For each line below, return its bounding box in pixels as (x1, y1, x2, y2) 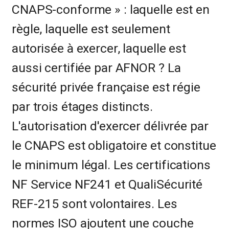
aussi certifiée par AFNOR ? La (12, 60, 181, 75)
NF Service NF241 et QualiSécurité (12, 177, 203, 192)
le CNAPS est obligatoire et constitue (12, 138, 216, 153)
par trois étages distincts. (12, 99, 153, 114)
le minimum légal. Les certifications (12, 157, 211, 172)
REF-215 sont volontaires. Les (12, 196, 177, 211)
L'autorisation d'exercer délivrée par (12, 119, 209, 133)
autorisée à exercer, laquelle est (12, 41, 187, 56)
